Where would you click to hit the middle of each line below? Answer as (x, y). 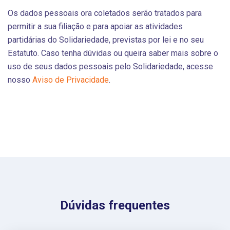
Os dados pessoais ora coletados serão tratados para (105, 13)
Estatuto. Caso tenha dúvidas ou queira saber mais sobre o (113, 53)
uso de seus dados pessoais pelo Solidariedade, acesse (110, 66)
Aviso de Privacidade (71, 80)
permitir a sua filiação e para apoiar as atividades (95, 26)
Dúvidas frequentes (115, 205)
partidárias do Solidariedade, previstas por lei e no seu (106, 40)
